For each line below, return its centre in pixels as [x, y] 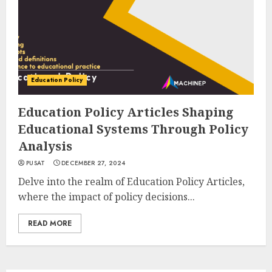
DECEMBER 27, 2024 [93, 163]
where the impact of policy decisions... [107, 197]
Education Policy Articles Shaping [126, 112]
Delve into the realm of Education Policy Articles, [131, 182]
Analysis [45, 146]
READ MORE [50, 223]
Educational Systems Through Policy [133, 129]
